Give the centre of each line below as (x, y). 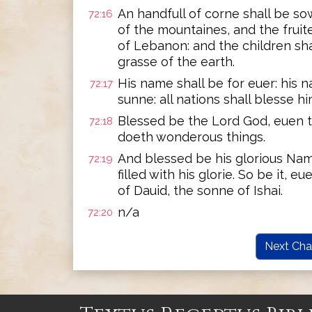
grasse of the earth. (176, 62)
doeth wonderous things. (192, 137)
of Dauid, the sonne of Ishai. (200, 190)
